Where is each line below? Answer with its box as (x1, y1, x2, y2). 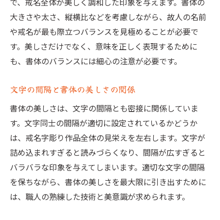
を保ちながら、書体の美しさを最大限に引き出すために (10, 176, 206, 188)
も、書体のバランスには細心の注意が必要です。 (10, 55, 182, 67)
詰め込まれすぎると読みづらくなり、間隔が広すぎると (10, 146, 206, 158)
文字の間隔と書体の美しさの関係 (10, 83, 135, 95)
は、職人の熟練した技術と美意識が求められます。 (10, 191, 190, 202)
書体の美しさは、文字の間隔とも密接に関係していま (10, 102, 198, 114)
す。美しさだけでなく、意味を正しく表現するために (10, 40, 197, 52)
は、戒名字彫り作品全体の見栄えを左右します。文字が (10, 132, 205, 143)
